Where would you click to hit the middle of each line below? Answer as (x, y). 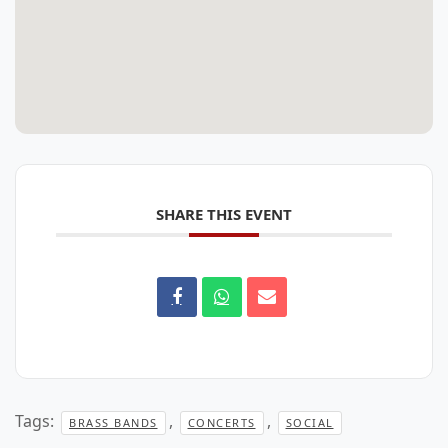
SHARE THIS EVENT (224, 213)
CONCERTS (221, 422)
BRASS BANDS (113, 422)
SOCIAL (309, 422)
